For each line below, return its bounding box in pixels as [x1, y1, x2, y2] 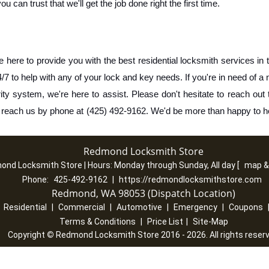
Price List [147, 216, 183, 226]
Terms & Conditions [59, 216, 136, 226]
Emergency [173, 202, 217, 212]
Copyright [8, 229, 47, 240]
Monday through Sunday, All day [114, 160, 237, 170]
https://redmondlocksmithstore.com [119, 174, 262, 184]
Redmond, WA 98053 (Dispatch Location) [52, 186, 235, 200]
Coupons [228, 202, 263, 212]
